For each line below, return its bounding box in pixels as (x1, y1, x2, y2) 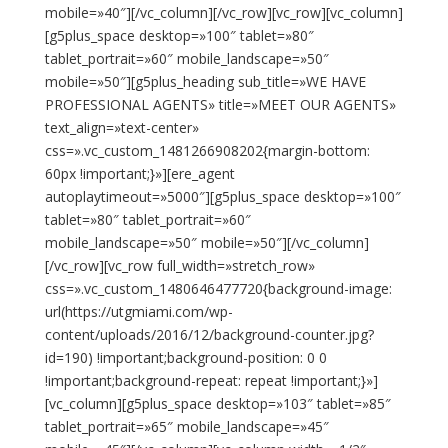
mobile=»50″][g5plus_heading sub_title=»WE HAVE (44, 72, 366, 91)
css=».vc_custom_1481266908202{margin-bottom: (44, 141, 370, 160)
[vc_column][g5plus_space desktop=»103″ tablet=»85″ (44, 394, 391, 413)
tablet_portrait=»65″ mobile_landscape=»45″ (44, 417, 329, 436)
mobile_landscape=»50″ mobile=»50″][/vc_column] (44, 233, 369, 252)
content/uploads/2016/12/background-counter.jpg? (44, 325, 374, 344)
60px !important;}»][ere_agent (44, 164, 235, 183)
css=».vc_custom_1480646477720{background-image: (44, 279, 392, 298)
